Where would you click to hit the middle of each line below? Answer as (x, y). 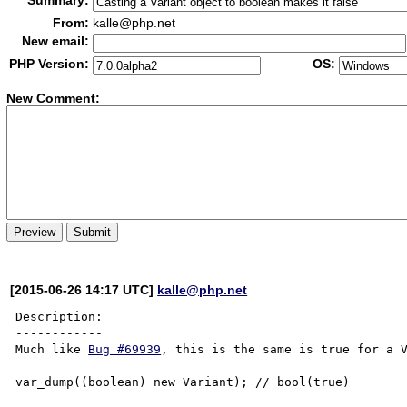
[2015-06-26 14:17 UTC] (84, 289)
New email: (56, 41)
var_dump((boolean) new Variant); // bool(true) (183, 382)
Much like (52, 349)
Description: (60, 316)
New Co (30, 99)
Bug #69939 (125, 349)
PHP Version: (50, 64)
